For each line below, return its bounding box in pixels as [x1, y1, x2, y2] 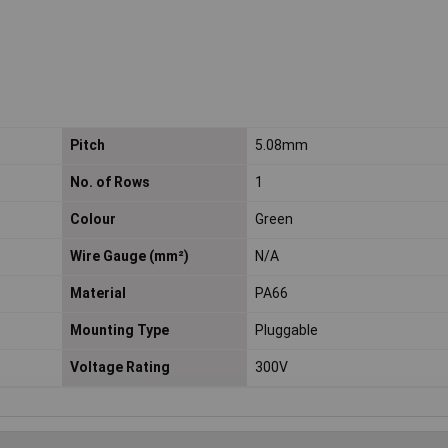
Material [69, 284, 126, 301]
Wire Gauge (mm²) [69, 247, 189, 264]
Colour [69, 210, 116, 227]
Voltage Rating [69, 358, 170, 375]
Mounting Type [69, 321, 169, 338]
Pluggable [254, 321, 318, 338]
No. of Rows [69, 173, 150, 190]
